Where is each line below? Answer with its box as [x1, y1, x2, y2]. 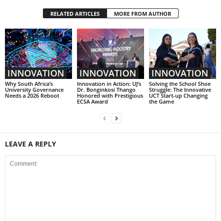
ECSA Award [76, 97, 108, 105]
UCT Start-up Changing [148, 91, 208, 99]
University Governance [5, 85, 64, 93]
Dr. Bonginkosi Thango [76, 85, 136, 93]
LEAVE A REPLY [5, 139, 56, 148]
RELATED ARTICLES [50, 10, 100, 17]
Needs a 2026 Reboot [5, 91, 59, 99]
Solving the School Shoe [148, 79, 211, 87]
